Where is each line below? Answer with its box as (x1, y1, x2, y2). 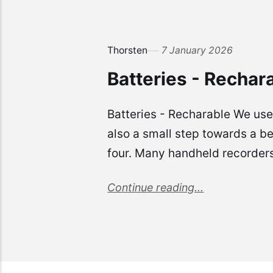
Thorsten (107, 44, 148, 57)
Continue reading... (107, 181, 204, 194)
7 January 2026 (161, 44, 233, 57)
